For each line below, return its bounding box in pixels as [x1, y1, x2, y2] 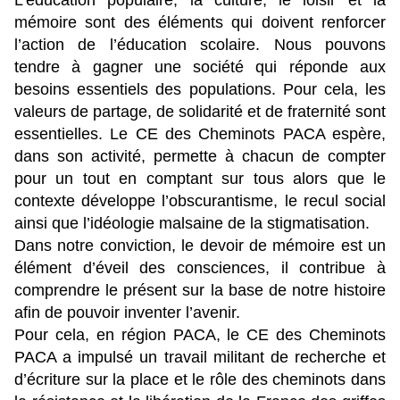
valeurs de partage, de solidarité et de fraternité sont [14, 103, 386, 121]
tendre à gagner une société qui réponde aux [14, 58, 386, 77]
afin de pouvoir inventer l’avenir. [14, 304, 240, 322]
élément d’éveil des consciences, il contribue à [14, 259, 386, 278]
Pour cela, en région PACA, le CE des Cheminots [14, 326, 386, 345]
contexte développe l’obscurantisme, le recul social [14, 192, 386, 211]
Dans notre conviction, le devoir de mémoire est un [14, 237, 386, 255]
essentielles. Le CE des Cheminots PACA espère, [14, 125, 386, 144]
